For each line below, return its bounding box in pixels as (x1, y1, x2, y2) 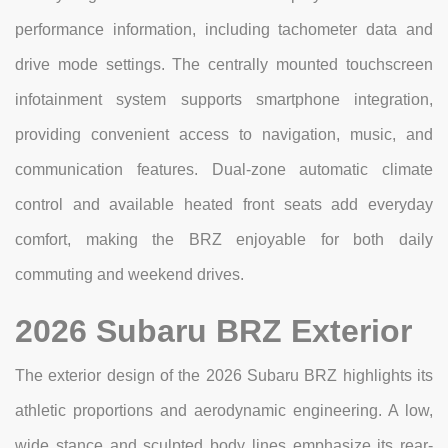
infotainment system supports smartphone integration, (15, 91, 433, 109)
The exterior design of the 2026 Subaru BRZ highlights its (15, 367, 433, 385)
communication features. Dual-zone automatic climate (15, 161, 433, 179)
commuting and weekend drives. (15, 266, 244, 284)
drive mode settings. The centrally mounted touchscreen (15, 56, 433, 74)
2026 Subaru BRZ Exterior (15, 313, 412, 350)
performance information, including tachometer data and (15, 21, 433, 39)
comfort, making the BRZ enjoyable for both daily (15, 231, 433, 249)
